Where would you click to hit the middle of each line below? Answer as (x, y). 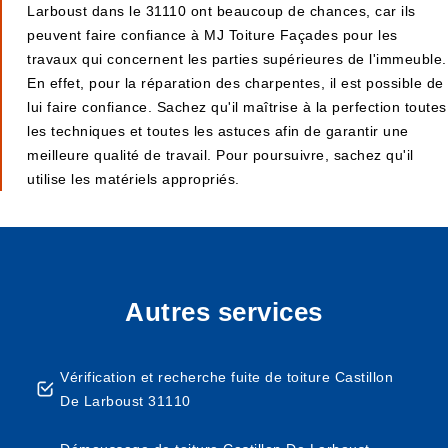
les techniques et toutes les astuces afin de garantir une (218, 131)
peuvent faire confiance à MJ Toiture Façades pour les (212, 35)
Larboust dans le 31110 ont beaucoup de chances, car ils (221, 11)
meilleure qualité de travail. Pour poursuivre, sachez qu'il (220, 155)
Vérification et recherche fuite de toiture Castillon (226, 377)
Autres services (224, 312)
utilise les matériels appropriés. (133, 179)
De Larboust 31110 (125, 401)
